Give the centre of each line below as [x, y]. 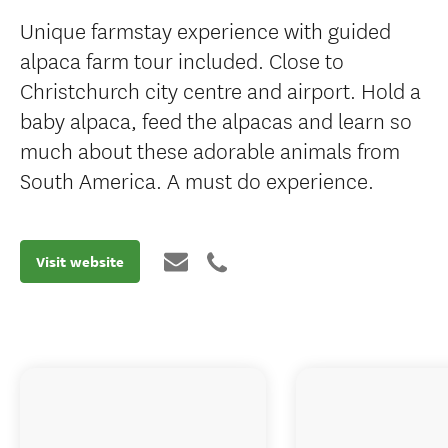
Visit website [80, 261]
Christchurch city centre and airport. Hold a [220, 89]
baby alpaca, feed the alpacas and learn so [216, 119]
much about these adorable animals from [210, 149]
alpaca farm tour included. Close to [182, 59]
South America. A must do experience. [197, 179]
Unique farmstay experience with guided [205, 29]
